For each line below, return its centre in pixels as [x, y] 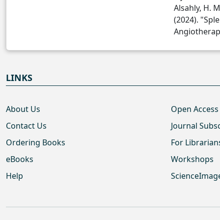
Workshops [192, 159]
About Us [23, 109]
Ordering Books [36, 142]
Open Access [195, 109]
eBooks [20, 159]
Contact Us [26, 126]
